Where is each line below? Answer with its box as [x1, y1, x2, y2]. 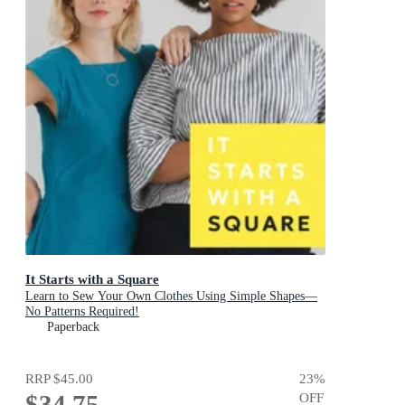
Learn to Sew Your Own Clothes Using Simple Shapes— [25, 288, 317, 303]
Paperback [47, 319, 99, 334]
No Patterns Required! [25, 304, 139, 318]
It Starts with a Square [25, 270, 159, 287]
